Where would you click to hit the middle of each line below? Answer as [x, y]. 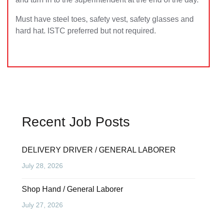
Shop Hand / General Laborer [72, 189]
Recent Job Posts [76, 122]
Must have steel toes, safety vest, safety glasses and [105, 19]
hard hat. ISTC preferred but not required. [86, 31]
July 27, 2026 [42, 205]
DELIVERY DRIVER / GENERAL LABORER [99, 150]
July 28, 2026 [42, 166]
